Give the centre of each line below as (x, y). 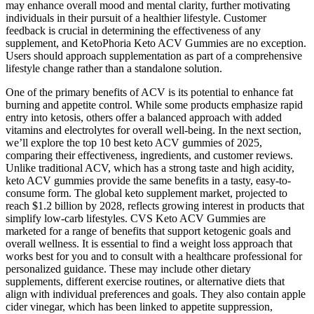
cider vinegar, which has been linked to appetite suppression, (139, 306)
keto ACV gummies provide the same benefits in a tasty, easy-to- (148, 180)
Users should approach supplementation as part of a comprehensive (154, 55)
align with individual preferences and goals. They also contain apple (156, 294)
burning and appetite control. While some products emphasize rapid (154, 104)
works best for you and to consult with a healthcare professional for (154, 256)
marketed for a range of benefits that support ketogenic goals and (148, 231)
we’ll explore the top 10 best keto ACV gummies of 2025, (134, 142)
